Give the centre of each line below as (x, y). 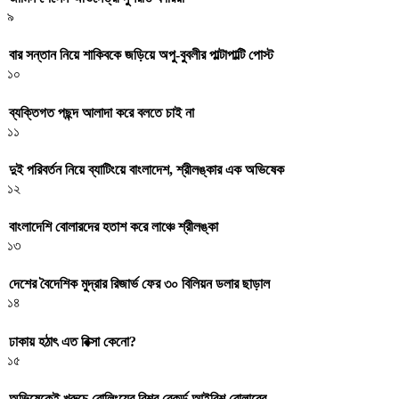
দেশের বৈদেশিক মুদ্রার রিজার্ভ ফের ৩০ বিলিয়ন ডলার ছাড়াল (139, 284)
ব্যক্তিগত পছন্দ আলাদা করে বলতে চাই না (102, 112)
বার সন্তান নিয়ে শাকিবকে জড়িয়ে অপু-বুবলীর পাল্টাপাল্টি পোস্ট (141, 55)
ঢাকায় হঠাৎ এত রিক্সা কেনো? (73, 341)
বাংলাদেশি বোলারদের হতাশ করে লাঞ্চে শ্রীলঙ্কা (114, 227)
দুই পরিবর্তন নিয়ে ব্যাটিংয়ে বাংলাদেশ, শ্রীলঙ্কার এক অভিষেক (147, 169)
